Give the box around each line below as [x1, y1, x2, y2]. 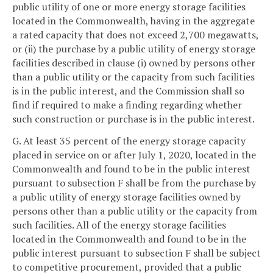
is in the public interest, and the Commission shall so [12, 84, 244, 98]
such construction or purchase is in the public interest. [12, 112, 255, 126]
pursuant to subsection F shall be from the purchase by [12, 175, 256, 190]
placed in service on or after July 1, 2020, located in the [12, 147, 256, 161]
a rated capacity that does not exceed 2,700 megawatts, [12, 28, 258, 42]
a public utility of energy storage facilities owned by [12, 190, 241, 204]
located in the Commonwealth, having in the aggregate [12, 14, 255, 28]
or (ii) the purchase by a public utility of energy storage [12, 42, 255, 56]
